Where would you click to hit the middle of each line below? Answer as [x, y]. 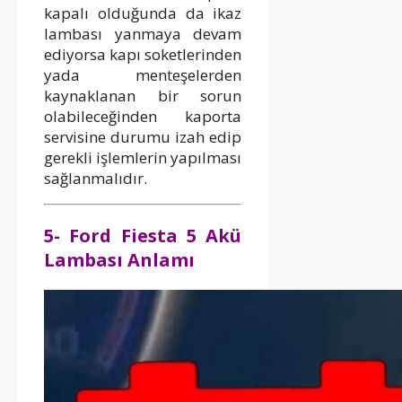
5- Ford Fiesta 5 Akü [143, 235]
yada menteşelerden [143, 74]
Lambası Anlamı [119, 259]
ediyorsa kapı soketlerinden [143, 54]
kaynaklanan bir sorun [143, 95]
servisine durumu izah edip [143, 136]
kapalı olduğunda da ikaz [143, 13]
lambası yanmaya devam [143, 33]
